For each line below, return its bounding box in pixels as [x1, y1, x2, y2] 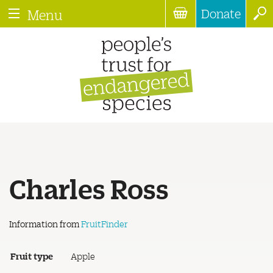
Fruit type [10, 250, 53, 262]
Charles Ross [9, 170, 169, 205]
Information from [9, 218, 81, 230]
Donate [201, 6, 241, 21]
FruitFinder [81, 218, 128, 230]
